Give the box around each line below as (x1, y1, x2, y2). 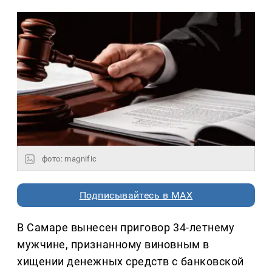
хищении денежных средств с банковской (17, 255, 244, 268)
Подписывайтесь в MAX (79, 189, 193, 202)
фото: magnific (42, 154, 97, 164)
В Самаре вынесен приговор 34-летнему (17, 221, 235, 234)
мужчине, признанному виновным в (17, 238, 209, 251)
